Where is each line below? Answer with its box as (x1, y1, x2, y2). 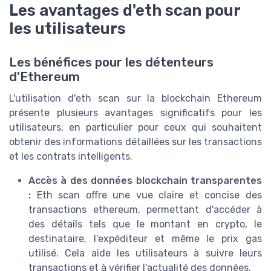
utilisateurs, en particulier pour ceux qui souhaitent (9, 122, 262, 134)
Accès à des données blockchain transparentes (28, 175, 262, 187)
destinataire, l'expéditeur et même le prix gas (28, 233, 262, 245)
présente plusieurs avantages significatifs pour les (9, 107, 262, 119)
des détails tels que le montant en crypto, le (28, 218, 262, 230)
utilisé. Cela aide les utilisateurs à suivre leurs (28, 247, 262, 260)
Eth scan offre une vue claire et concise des (31, 189, 262, 201)
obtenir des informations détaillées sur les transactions (9, 136, 262, 148)
